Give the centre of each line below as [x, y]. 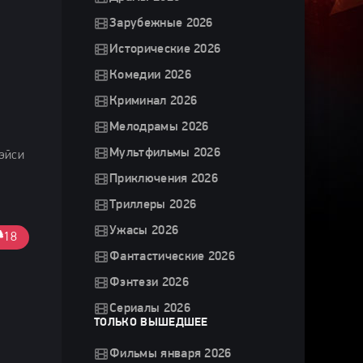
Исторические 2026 [165, 49]
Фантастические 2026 [173, 257]
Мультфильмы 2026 [165, 153]
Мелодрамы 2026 [159, 127]
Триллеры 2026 [153, 205]
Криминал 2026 [154, 101]
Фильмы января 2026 [171, 354]
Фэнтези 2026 [149, 283]
